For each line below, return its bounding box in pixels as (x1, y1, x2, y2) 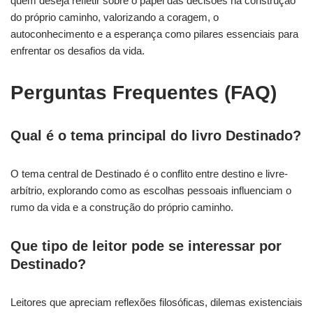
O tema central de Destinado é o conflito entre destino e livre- (10, 167, 288, 180)
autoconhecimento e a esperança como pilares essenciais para (10, 27, 298, 40)
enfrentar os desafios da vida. (10, 44, 145, 57)
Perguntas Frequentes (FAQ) (10, 81, 277, 103)
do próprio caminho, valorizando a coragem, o (10, 10, 219, 23)
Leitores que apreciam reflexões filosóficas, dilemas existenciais (10, 296, 303, 308)
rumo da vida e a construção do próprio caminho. (10, 201, 233, 213)
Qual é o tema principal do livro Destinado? (10, 127, 301, 143)
